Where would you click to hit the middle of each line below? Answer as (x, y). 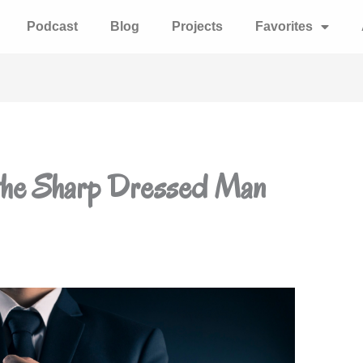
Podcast (52, 26)
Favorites (284, 26)
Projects (197, 26)
